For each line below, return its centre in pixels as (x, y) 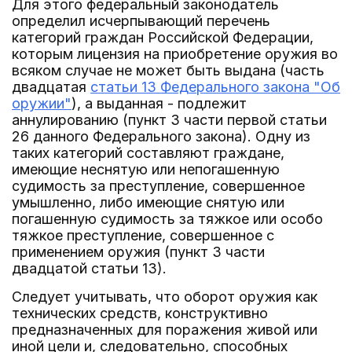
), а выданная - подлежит (159, 103)
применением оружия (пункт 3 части (138, 252)
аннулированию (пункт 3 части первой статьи (169, 120)
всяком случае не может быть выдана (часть (168, 70)
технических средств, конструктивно (140, 313)
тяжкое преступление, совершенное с (143, 235)
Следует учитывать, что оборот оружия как (165, 297)
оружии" (42, 103)
